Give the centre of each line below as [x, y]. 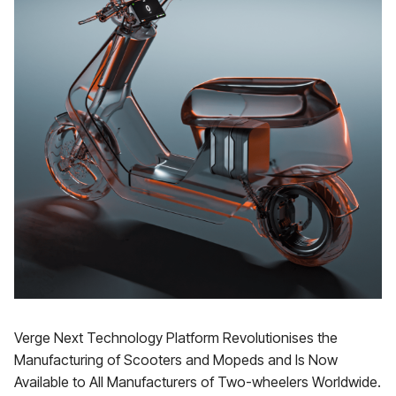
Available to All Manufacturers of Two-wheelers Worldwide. [198, 382]
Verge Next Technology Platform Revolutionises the [176, 338]
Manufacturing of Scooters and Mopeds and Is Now [176, 360]
